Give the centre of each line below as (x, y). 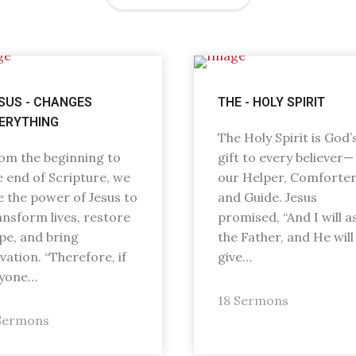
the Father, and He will (286, 237)
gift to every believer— (286, 157)
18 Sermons (253, 300)
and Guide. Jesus (267, 197)
